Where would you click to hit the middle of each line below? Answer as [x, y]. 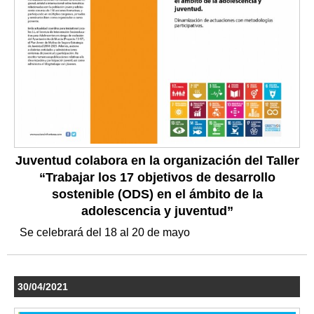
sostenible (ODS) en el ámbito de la [157, 194]
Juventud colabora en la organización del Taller [157, 160]
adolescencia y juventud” [157, 211]
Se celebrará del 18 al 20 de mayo [106, 232]
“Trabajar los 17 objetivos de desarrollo [157, 177]
